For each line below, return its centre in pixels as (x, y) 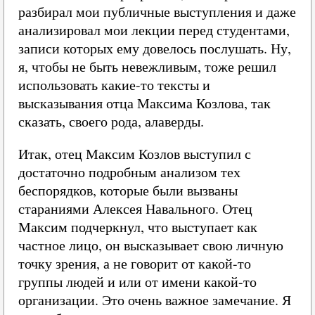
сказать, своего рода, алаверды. (111, 121)
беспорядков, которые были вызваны (128, 190)
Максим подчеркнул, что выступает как (138, 227)
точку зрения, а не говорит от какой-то (135, 263)
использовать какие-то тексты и (114, 85)
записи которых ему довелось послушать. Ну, (155, 48)
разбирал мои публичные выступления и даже (157, 12)
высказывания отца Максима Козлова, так (144, 103)
